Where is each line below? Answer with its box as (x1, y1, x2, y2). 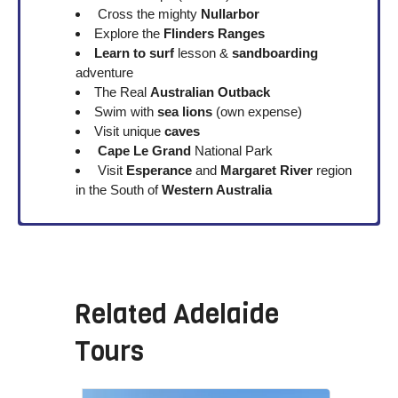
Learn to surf (94, 45, 175, 61)
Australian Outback (150, 84, 271, 100)
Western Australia (161, 182, 272, 198)
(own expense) (216, 104, 303, 120)
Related (75, 296, 173, 332)
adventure (75, 65, 133, 81)
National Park (191, 143, 274, 159)
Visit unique (94, 123, 165, 139)
